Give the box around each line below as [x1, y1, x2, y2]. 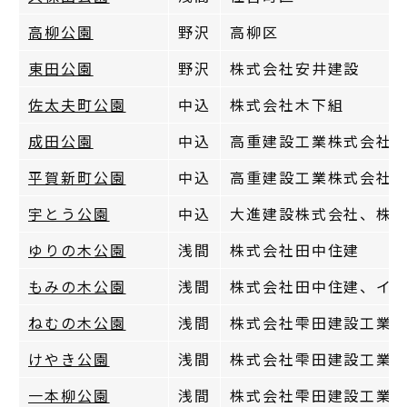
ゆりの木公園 [28, 238, 126, 261]
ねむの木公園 [28, 311, 126, 333]
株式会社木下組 [230, 93, 344, 115]
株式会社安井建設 [230, 56, 361, 79]
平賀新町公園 [28, 165, 126, 188]
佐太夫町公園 [28, 93, 126, 115]
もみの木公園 [28, 274, 126, 297]
